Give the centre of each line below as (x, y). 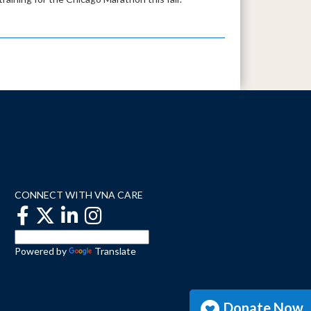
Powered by (42, 251)
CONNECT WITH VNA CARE (79, 195)
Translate (115, 251)
